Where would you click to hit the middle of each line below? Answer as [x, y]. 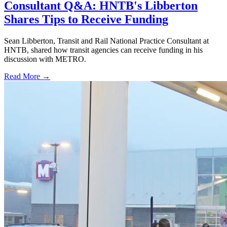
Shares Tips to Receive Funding [86, 20]
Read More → [27, 77]
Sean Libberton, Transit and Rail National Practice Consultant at [106, 41]
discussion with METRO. [45, 59]
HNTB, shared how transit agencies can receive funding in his [103, 50]
